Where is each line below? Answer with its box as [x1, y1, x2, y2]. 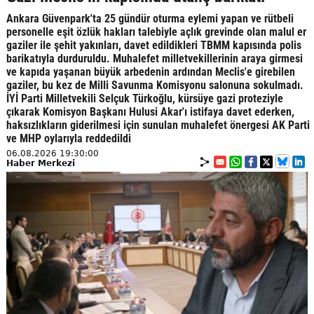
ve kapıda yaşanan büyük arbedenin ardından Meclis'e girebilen [6, 64, 295, 78]
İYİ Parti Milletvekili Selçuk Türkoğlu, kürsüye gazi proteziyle [6, 91, 283, 105]
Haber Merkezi [6, 158, 75, 168]
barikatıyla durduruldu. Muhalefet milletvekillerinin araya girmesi [6, 51, 303, 65]
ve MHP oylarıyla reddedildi [6, 131, 131, 145]
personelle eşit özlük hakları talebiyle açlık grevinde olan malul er [6, 25, 306, 39]
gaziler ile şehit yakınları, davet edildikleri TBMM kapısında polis [6, 38, 301, 52]
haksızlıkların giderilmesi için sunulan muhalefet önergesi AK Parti [6, 118, 310, 132]
